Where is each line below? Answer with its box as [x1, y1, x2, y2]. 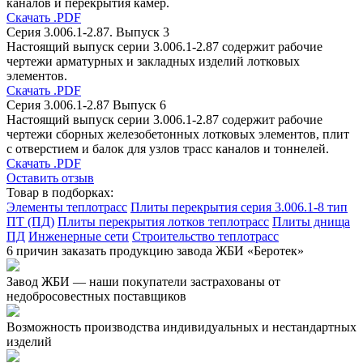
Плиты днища [272, 215, 350, 229]
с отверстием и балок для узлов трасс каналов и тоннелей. [6, 142, 329, 156]
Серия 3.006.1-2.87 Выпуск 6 [6, 98, 166, 113]
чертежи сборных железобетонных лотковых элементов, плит [6, 127, 349, 142]
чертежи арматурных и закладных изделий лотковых [6, 54, 300, 69]
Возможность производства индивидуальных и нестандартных [6, 320, 357, 335]
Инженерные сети [28, 229, 129, 244]
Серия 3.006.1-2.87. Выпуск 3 [6, 25, 169, 40]
